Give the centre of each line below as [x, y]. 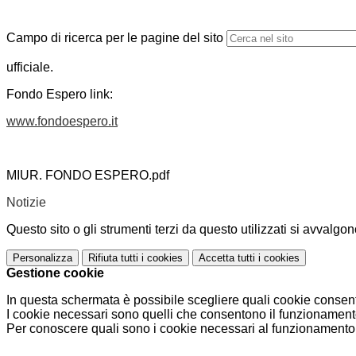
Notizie [26, 203]
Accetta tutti [227, 258]
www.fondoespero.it [62, 122]
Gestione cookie [55, 273]
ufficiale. [30, 68]
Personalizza [43, 258]
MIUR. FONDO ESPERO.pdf [88, 176]
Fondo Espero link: [60, 95]
